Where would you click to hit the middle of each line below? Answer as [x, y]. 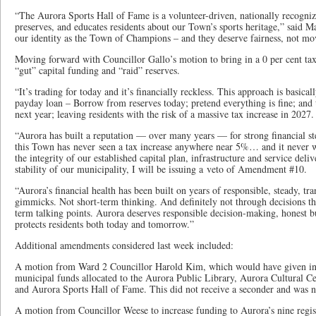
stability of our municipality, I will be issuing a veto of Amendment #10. [161, 169]
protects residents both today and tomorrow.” [104, 224]
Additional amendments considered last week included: [124, 245]
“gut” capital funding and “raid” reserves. [97, 70]
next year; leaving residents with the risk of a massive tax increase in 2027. [164, 114]
